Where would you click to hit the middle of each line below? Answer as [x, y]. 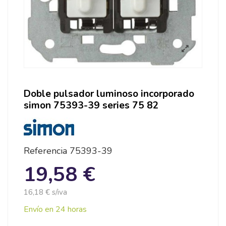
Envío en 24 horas [55, 210]
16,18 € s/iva [45, 192]
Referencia [45, 151]
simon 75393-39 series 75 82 [91, 105]
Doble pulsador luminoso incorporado [109, 94]
